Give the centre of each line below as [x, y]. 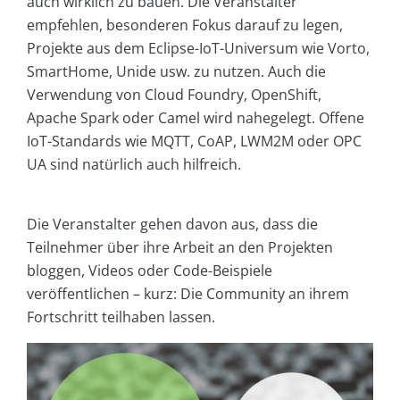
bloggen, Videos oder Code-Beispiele [150, 270]
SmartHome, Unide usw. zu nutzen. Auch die [176, 71]
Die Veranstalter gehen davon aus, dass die [172, 224]
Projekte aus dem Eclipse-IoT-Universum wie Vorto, [198, 48]
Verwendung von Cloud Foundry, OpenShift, [174, 94]
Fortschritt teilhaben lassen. [121, 317]
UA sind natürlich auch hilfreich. [134, 164]
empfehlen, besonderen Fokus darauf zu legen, [185, 25]
